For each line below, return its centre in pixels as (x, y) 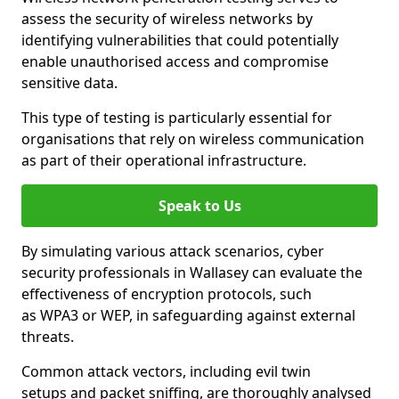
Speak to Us (199, 206)
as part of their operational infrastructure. (164, 160)
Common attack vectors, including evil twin (166, 371)
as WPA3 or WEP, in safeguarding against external (188, 315)
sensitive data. (69, 83)
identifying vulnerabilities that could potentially (180, 40)
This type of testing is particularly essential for (177, 118)
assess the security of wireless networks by (167, 19)
